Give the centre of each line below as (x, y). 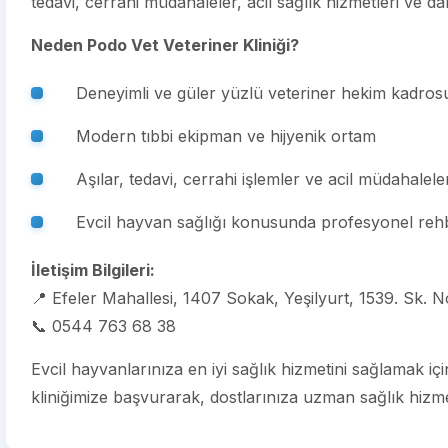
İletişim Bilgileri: (93, 270)
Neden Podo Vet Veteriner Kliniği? (165, 45)
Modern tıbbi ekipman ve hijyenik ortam (226, 136)
